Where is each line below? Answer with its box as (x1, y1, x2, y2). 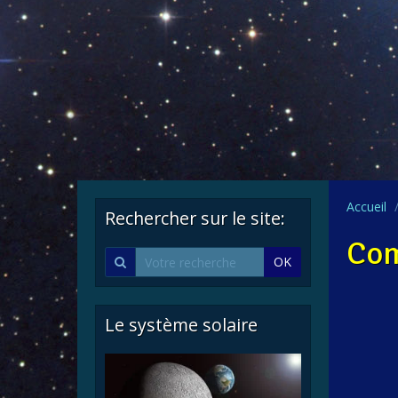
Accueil (346, 198, 386, 216)
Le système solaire (105, 313, 258, 338)
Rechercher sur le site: (105, 206, 285, 231)
